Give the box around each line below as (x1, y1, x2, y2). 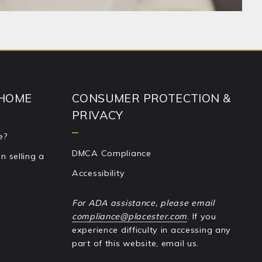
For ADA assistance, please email (72, 197, 215, 208)
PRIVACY (72, 107, 123, 122)
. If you (187, 211, 216, 222)
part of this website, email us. (72, 237, 199, 249)
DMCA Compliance (72, 148, 151, 159)
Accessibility (72, 168, 125, 179)
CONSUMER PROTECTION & (72, 90, 231, 105)
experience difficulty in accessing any (72, 224, 232, 235)
